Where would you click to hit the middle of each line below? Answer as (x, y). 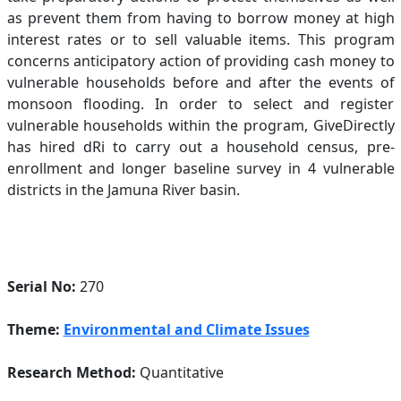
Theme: (33, 329)
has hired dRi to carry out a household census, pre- (200, 147)
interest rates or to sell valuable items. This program (200, 39)
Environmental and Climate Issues (186, 329)
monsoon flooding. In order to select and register (200, 104)
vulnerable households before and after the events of (200, 82)
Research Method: (71, 372)
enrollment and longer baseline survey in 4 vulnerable (200, 168)
